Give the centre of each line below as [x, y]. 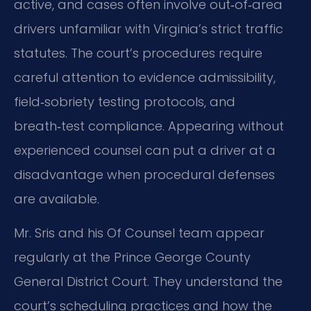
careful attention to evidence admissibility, [145, 77]
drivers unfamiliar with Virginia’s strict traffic [149, 28]
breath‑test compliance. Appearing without [149, 126]
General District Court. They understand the [148, 282]
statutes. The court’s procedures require [138, 53]
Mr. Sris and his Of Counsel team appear [139, 233]
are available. [57, 199]
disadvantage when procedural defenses [144, 174]
